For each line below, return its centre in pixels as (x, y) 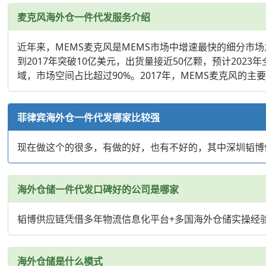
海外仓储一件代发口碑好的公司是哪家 (98, 189)
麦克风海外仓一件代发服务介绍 (84, 17)
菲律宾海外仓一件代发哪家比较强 (89, 117)
